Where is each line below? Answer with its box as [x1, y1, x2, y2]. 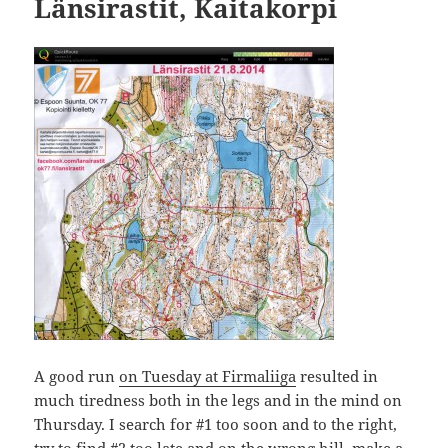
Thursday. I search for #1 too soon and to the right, [34, 414, 398, 435]
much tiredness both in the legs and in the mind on [34, 390, 403, 411]
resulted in [296, 366, 379, 387]
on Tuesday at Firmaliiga [119, 366, 297, 387]
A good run [34, 366, 120, 387]
